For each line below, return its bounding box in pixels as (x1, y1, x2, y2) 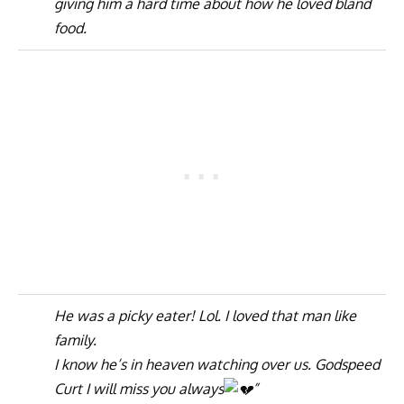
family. (54, 330, 96, 349)
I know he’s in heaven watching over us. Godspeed (54, 354, 380, 373)
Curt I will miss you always (54, 379, 224, 398)
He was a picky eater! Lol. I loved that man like (54, 306, 356, 325)
